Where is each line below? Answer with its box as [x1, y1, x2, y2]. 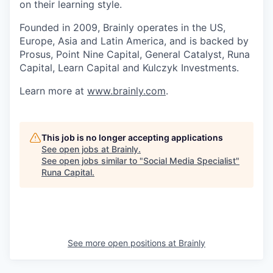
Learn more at [19, 85, 87, 97]
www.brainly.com [87, 85, 166, 97]
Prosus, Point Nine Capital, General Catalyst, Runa [19, 48, 250, 61]
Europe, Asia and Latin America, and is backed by [19, 35, 249, 48]
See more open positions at [68, 238, 179, 249]
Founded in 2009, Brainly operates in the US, [19, 21, 225, 34]
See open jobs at [41, 144, 112, 155]
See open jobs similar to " [41, 155, 143, 166]
